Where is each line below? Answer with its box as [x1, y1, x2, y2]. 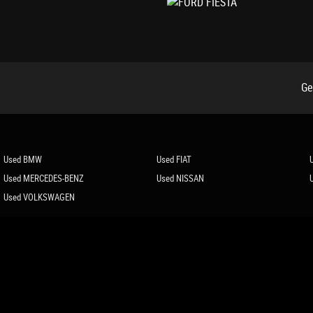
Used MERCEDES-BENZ [3, 172, 84, 184]
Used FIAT [156, 153, 191, 166]
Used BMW [3, 153, 42, 166]
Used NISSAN [156, 172, 204, 184]
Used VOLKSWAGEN [3, 191, 75, 203]
